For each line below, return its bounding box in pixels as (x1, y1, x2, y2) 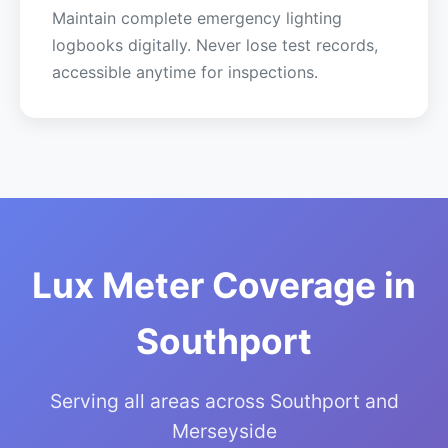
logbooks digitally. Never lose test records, (52, 35, 378, 55)
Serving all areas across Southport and (49, 389, 399, 413)
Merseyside (171, 419, 277, 443)
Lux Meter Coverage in (32, 264, 416, 307)
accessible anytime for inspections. (52, 62, 318, 82)
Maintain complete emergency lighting (52, 8, 342, 28)
